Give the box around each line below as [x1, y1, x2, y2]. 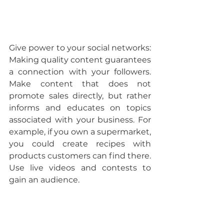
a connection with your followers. [9, 67, 151, 77]
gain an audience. [9, 175, 79, 185]
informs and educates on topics [9, 103, 151, 113]
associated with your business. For [9, 115, 151, 125]
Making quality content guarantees [9, 55, 151, 65]
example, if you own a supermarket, [9, 127, 151, 137]
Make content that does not [9, 79, 151, 89]
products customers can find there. [9, 151, 151, 161]
